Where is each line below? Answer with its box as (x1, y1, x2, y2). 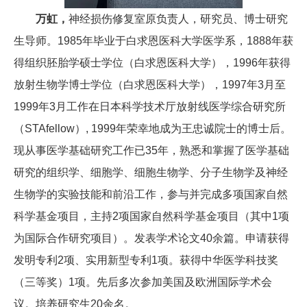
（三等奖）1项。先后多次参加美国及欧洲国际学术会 (14, 276, 272, 288)
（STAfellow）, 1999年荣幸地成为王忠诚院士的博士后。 (14, 123, 291, 135)
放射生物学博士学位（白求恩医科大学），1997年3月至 (14, 79, 286, 91)
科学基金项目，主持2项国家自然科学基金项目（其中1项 (14, 210, 289, 223)
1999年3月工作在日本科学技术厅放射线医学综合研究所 (14, 101, 286, 113)
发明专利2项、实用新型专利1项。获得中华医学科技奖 (14, 254, 278, 267)
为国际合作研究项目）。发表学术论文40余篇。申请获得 (14, 232, 289, 245)
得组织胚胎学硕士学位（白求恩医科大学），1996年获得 (14, 57, 291, 69)
